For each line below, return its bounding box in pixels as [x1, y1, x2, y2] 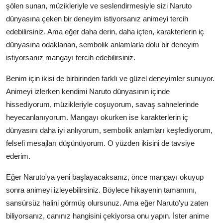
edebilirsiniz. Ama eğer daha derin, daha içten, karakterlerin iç [6, 27, 204, 36]
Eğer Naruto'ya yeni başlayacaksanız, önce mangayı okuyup [6, 173, 204, 182]
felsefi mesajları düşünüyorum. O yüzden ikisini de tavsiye [6, 139, 195, 148]
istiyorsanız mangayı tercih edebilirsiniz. [6, 53, 135, 62]
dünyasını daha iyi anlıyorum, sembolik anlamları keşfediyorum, [6, 126, 213, 135]
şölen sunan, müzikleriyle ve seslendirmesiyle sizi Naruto [6, 1, 192, 10]
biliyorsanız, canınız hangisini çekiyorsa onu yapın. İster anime [6, 212, 209, 221]
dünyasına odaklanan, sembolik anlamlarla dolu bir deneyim [6, 40, 199, 49]
